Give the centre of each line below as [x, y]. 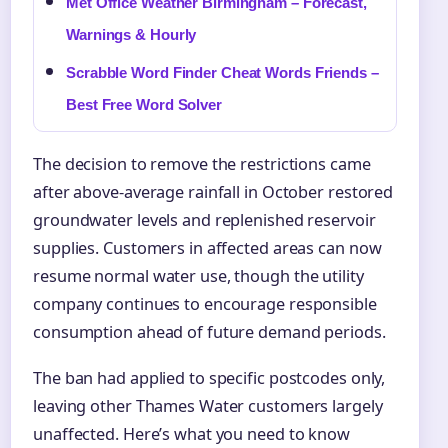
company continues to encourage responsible [205, 304]
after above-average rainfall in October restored [213, 192]
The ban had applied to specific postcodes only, [209, 377]
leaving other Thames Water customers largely [208, 405]
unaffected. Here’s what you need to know [191, 433]
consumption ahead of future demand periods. [209, 332]
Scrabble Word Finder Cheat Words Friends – [222, 73]
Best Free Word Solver [144, 105]
